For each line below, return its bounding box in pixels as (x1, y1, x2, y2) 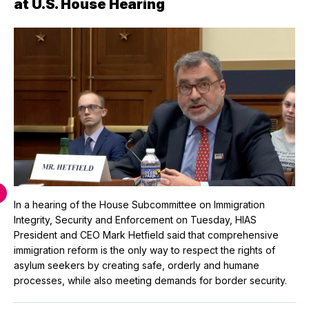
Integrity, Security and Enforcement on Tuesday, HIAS (14, 214, 257, 226)
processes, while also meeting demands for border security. (14, 275, 287, 287)
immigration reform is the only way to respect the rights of (14, 244, 275, 257)
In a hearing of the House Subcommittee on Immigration (14, 199, 265, 211)
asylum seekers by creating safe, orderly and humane (14, 259, 259, 272)
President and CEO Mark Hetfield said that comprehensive (14, 229, 279, 241)
